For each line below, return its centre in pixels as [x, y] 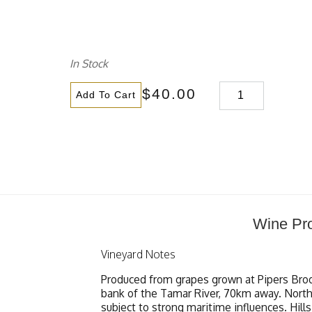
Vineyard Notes [138, 254]
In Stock [89, 64]
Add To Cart [106, 94]
